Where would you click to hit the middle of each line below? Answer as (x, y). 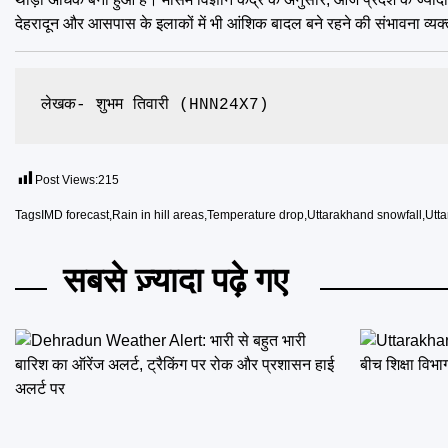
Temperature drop (255, 214)
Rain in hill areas (158, 214)
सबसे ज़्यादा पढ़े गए (175, 280)
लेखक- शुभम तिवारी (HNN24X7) (154, 105)
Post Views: (66, 179)
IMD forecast (75, 214)
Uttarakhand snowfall (364, 214)
